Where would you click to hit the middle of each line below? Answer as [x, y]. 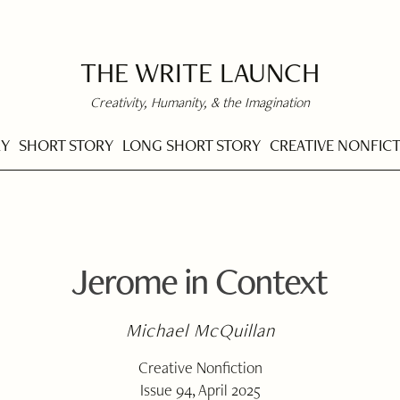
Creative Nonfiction [200, 367]
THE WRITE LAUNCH [200, 72]
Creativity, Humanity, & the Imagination [200, 102]
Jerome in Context [199, 280]
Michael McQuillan [200, 330]
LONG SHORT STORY [192, 145]
